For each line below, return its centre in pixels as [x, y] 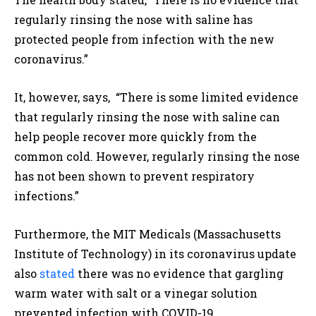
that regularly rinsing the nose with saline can [147, 117]
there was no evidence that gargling [179, 274]
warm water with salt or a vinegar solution [136, 293]
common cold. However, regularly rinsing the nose [157, 157]
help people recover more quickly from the [135, 137]
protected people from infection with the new [144, 39]
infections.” [47, 196]
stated [57, 274]
